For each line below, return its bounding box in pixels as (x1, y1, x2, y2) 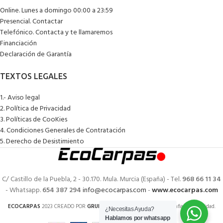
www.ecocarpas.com (151, 184, 218, 196)
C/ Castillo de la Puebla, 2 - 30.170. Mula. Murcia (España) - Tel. (2, 173, 182, 185)
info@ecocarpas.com (82, 184, 146, 196)
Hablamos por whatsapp (105, 215, 170, 222)
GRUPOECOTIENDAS (87, 202, 140, 211)
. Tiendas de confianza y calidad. (139, 202, 216, 211)
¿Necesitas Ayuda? (105, 206, 154, 213)
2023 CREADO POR (41, 202, 87, 211)
